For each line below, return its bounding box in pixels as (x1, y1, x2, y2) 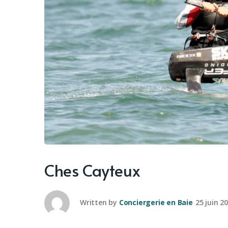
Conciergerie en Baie (119, 197, 193, 207)
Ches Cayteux (44, 159, 140, 181)
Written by (80, 197, 117, 207)
